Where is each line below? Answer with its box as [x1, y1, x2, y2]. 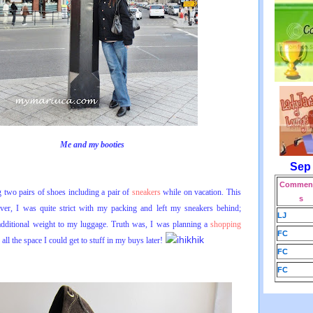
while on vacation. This [160, 187, 242, 197]
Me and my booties [60, 140, 124, 150]
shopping [210, 219, 241, 229]
